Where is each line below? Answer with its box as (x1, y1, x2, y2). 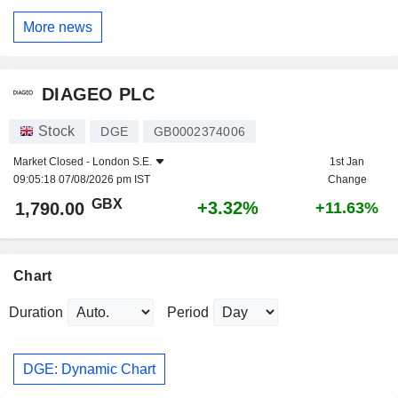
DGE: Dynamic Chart (23, 361, 155, 377)
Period (167, 305, 209, 321)
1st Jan (330, 155, 364, 169)
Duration (9, 305, 63, 321)
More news (23, 19, 92, 35)
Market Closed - (13, 155, 92, 169)
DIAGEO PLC (42, 84, 155, 104)
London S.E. (92, 155, 152, 169)
